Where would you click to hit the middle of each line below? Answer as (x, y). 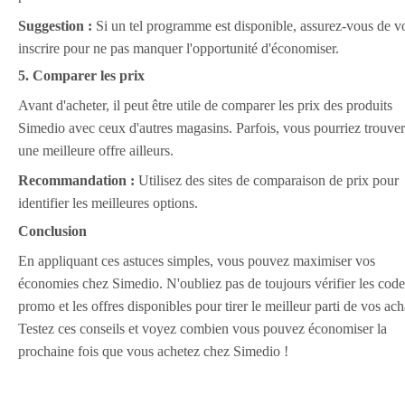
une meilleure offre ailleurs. (96, 151)
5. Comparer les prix (81, 75)
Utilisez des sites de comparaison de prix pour (267, 181)
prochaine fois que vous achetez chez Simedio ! (153, 352)
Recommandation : (76, 181)
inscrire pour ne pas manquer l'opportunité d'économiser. (179, 48)
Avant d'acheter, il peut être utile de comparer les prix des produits (205, 106)
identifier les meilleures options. (108, 203)
